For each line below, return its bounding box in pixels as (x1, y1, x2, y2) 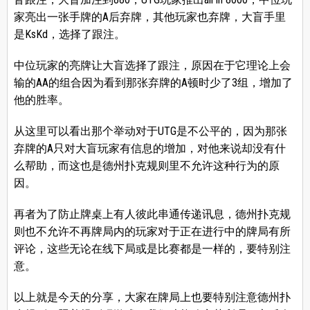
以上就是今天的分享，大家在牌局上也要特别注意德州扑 (13, 291, 291, 304)
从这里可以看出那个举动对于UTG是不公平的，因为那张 (13, 125, 287, 138)
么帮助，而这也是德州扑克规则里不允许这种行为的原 (13, 159, 280, 173)
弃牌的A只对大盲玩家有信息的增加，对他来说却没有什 (13, 142, 286, 156)
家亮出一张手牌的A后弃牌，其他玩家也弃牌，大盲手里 (13, 10, 286, 24)
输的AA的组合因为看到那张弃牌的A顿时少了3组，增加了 (13, 76, 293, 90)
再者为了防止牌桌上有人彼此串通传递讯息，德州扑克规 (13, 208, 291, 221)
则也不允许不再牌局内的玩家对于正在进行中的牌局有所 (13, 225, 291, 239)
